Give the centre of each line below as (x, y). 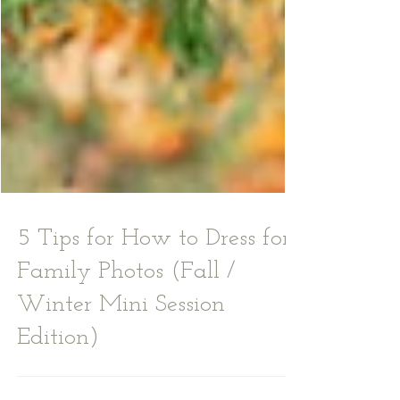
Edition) (58, 377)
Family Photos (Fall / (126, 311)
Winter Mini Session (121, 344)
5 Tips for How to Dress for (154, 278)
